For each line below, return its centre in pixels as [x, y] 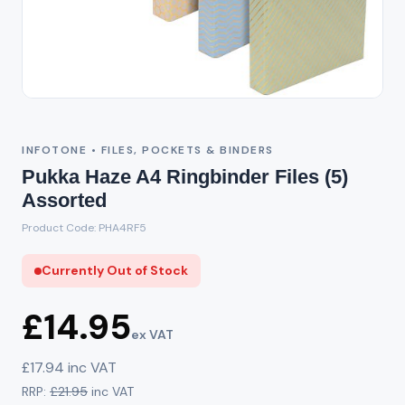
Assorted [64, 200]
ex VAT [152, 334]
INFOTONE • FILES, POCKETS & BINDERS [148, 150]
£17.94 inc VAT [69, 367]
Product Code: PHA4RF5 [84, 228]
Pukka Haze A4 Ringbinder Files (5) [185, 177]
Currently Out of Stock [115, 270]
